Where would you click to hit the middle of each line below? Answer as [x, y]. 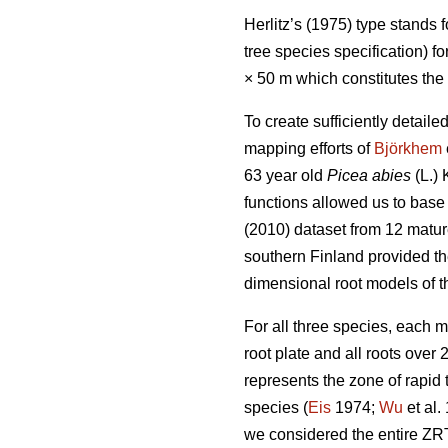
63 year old [285, 175]
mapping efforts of [309, 148]
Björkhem [408, 148]
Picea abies [369, 175]
